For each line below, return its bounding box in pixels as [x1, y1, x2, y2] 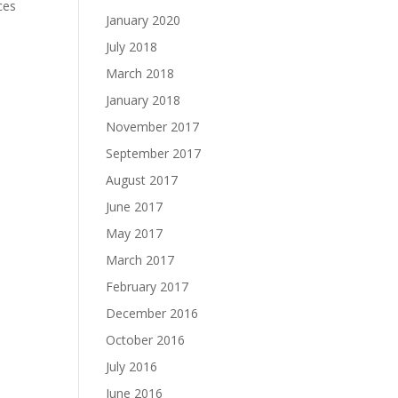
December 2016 [106, 305, 199, 322]
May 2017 [106, 225, 163, 242]
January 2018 [106, 92, 181, 108]
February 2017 [106, 278, 189, 295]
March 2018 [106, 65, 175, 82]
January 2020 [106, 12, 181, 28]
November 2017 [106, 118, 200, 135]
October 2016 [106, 331, 186, 348]
